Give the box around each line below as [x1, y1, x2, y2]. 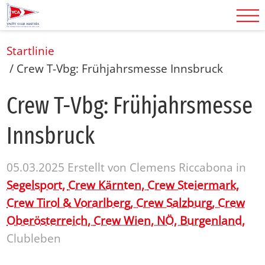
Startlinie [7, 43, 55, 59]
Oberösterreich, [7, 212, 94, 228]
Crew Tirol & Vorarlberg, [7, 195, 137, 211]
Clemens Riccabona [130, 159, 234, 175]
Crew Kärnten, [68, 177, 148, 193]
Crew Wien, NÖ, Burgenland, [93, 212, 245, 228]
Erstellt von [67, 159, 130, 175]
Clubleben [7, 230, 62, 246]
